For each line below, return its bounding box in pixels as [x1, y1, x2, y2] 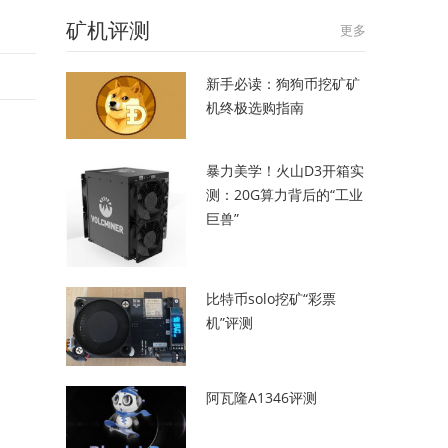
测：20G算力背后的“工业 [206, 185, 363, 205]
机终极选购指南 [206, 98, 304, 118]
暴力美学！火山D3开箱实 [206, 161, 364, 181]
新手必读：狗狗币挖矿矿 [206, 74, 360, 94]
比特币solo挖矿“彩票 [206, 288, 336, 308]
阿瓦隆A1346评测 [206, 387, 317, 407]
